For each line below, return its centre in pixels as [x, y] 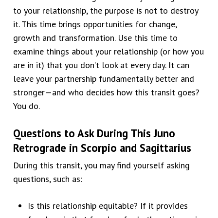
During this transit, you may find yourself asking [101, 165]
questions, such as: [47, 179]
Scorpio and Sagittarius [136, 148]
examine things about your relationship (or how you [108, 52]
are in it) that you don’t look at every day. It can [101, 65]
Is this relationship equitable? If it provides [108, 206]
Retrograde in [47, 148]
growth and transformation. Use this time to [95, 38]
